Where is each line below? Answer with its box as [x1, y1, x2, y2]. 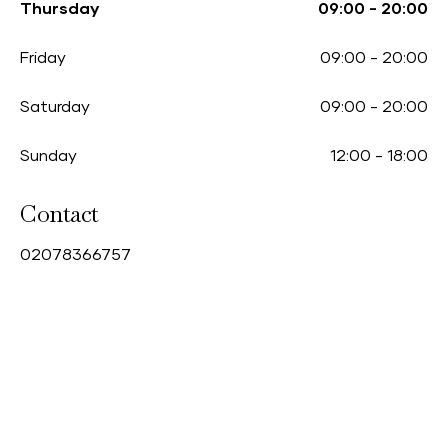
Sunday [20, 148, 77, 164]
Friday [20, 50, 66, 66]
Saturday [20, 99, 90, 115]
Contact [20, 198, 99, 229]
